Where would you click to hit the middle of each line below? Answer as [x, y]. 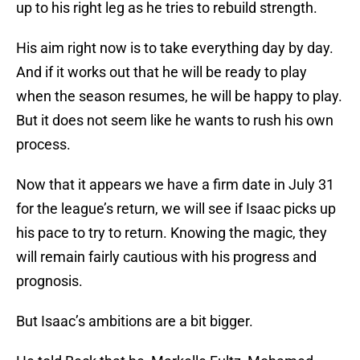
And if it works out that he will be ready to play [162, 72]
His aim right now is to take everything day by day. [175, 48]
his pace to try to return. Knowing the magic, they [172, 233]
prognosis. [49, 281]
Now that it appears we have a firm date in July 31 [175, 185]
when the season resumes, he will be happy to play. [179, 96]
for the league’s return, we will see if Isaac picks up [176, 209]
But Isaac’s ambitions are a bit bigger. [135, 321]
